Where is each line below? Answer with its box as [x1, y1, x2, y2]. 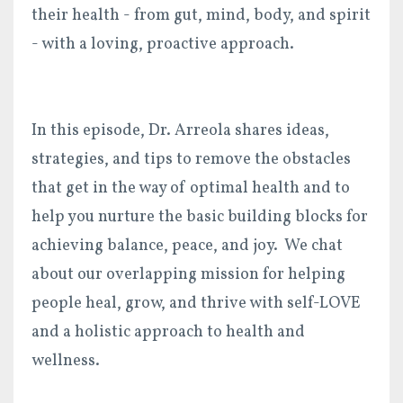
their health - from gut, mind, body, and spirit [31, 4, 371, 27]
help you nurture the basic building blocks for [31, 205, 368, 228]
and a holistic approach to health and [31, 320, 305, 344]
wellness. [31, 349, 103, 372]
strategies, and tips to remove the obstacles [31, 148, 351, 171]
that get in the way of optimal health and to [31, 176, 350, 200]
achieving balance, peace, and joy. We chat [31, 234, 343, 257]
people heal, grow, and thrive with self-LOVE [31, 291, 361, 315]
